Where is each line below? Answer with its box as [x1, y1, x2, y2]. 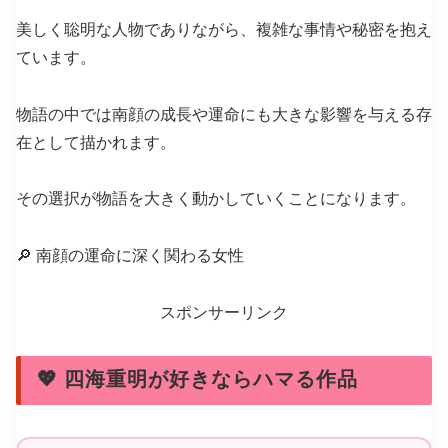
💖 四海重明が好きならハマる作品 [37, 367, 358, 392]
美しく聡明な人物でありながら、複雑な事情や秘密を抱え [16, 20, 432, 38]
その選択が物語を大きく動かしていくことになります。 [16, 190, 416, 208]
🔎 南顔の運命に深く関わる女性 [16, 247, 244, 265]
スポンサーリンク [160, 303, 288, 321]
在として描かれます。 [16, 133, 176, 151]
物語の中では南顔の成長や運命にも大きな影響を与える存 [16, 105, 432, 123]
